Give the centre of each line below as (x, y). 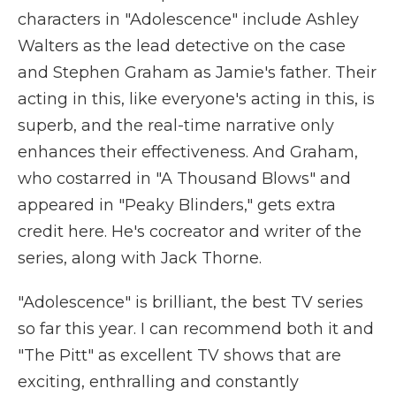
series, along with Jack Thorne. (140, 258)
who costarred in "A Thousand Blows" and (184, 179)
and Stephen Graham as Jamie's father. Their (197, 72)
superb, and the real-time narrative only (176, 126)
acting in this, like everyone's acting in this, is (196, 99)
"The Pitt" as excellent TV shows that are (179, 355)
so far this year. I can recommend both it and (196, 329)
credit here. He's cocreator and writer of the (190, 232)
